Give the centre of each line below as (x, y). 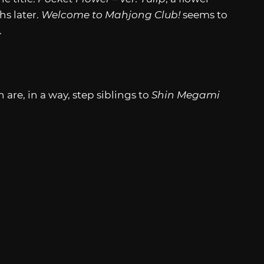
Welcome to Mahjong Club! (111, 15)
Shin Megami (186, 95)
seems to (204, 15)
